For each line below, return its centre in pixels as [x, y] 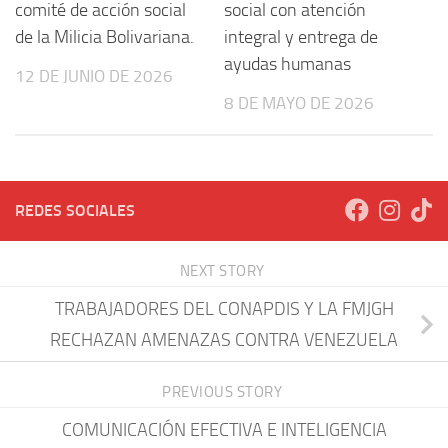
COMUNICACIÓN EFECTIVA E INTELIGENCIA [224, 429]
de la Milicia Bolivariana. [104, 37]
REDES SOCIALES [75, 210]
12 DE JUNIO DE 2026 [94, 76]
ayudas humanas [287, 64]
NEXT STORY [224, 270]
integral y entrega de [301, 37]
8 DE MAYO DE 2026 [299, 103]
